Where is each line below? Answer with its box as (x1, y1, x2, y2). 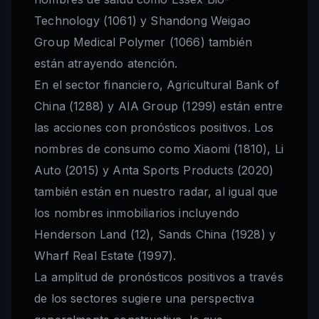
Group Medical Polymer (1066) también (34, 35, 253, 50)
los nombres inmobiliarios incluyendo (34, 206, 240, 221)
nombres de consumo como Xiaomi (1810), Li (34, 142, 284, 157)
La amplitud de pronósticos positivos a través (34, 270, 283, 285)
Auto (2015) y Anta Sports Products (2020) (34, 163, 274, 178)
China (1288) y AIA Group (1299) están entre (34, 99, 283, 114)
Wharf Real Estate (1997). (34, 249, 177, 263)
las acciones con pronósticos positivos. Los (34, 120, 274, 135)
